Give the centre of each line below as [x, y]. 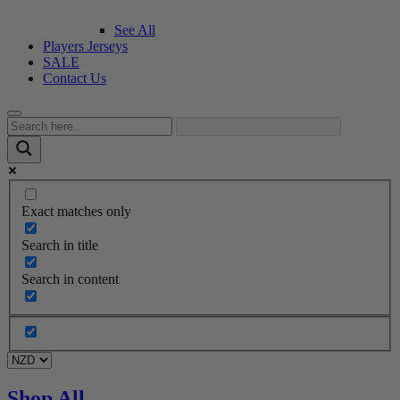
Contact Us [75, 78]
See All [135, 29]
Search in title [60, 246]
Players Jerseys [85, 46]
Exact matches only [76, 212]
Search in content [70, 279]
